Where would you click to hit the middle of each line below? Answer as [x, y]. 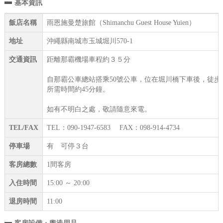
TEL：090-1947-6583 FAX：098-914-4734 [113, 127]
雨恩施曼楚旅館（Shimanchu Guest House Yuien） [121, 22]
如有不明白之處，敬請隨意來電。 [99, 109]
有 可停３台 [67, 146]
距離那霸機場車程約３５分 [88, 59]
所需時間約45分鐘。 [78, 89]
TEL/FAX [23, 127]
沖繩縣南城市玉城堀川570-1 [90, 41]
